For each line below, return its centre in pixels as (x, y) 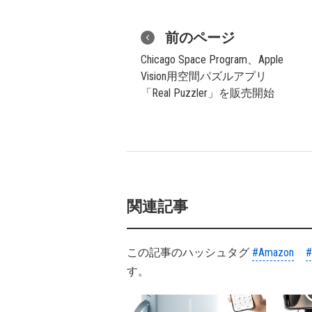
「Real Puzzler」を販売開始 (208, 93)
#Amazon (273, 252)
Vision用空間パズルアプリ (204, 76)
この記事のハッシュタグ (189, 252)
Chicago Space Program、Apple (212, 60)
